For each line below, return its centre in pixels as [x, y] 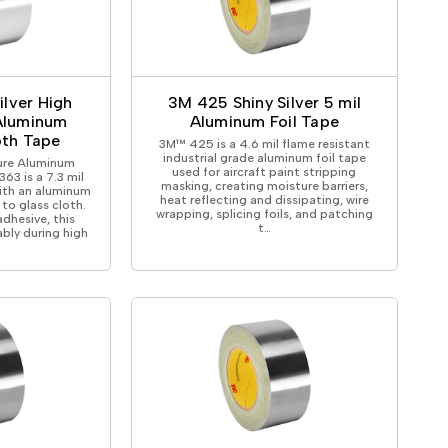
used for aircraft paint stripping [264, 171]
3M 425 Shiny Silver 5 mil [264, 102]
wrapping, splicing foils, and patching [264, 213]
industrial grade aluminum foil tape [264, 157]
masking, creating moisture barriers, [264, 185]
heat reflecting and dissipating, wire [264, 199]
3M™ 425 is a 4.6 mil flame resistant [264, 143]
